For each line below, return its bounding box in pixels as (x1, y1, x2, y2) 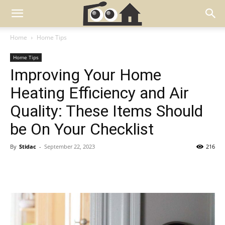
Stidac (19, 143, 36, 150)
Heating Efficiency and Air (10, 83, 189, 102)
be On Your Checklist (10, 120, 154, 139)
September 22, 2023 (44, 143, 95, 150)
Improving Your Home (10, 65, 161, 84)
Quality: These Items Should (10, 101, 203, 121)
